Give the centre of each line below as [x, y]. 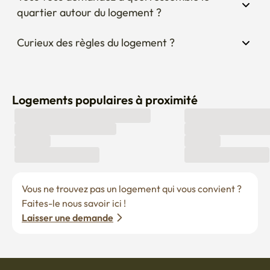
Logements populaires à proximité [105, 75]
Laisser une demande [67, 193]
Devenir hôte [37, 259]
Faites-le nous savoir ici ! [74, 178]
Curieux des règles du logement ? [96, 18]
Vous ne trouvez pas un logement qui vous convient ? [132, 164]
